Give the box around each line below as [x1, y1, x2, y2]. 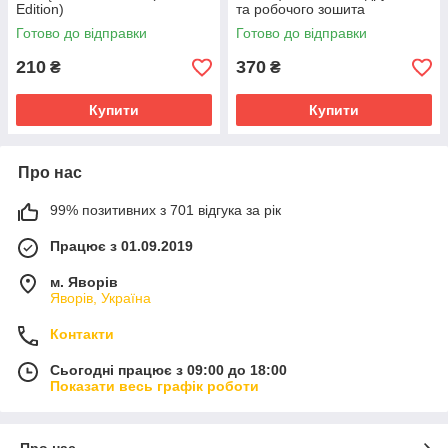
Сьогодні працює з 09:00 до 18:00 [50, 362, 287, 378]
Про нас [18, 164, 82, 181]
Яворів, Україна [50, 290, 151, 306]
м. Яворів [50, 274, 118, 290]
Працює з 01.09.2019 [50, 238, 193, 254]
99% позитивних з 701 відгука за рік [50, 202, 281, 218]
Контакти [50, 326, 114, 342]
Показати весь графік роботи [50, 378, 259, 394]
